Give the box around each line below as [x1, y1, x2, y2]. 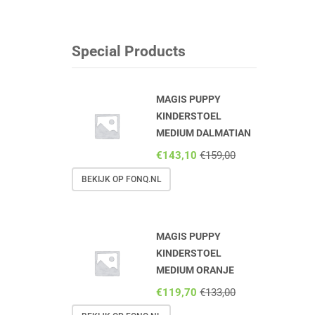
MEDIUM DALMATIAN [156, 127, 251, 139]
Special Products [72, 42, 186, 60]
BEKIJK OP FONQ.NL [82, 174, 161, 184]
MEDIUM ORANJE [156, 264, 234, 276]
